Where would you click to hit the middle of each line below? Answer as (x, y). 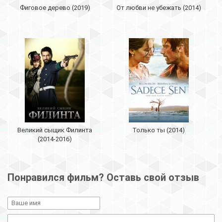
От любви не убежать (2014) (159, 8)
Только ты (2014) (159, 130)
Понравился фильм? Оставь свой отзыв (103, 178)
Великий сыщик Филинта (55, 130)
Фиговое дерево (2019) (55, 8)
